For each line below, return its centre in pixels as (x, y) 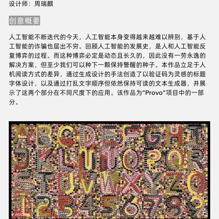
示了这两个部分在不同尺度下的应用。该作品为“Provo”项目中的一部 (106, 93)
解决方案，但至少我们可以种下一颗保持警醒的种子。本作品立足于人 (107, 65)
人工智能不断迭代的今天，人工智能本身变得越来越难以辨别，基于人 (107, 37)
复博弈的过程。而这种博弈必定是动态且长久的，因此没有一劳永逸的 (107, 56)
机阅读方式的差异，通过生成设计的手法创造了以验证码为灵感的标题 (107, 74)
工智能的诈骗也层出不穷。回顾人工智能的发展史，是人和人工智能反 (107, 46)
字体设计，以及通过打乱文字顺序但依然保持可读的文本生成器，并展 (107, 84)
